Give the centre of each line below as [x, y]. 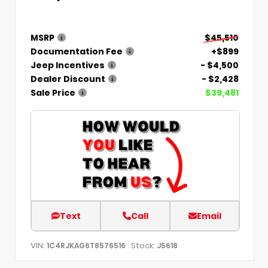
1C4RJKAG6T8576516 [86, 246]
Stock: [143, 246]
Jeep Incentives [68, 66]
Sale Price [53, 93]
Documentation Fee [77, 52]
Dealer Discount [68, 79]
